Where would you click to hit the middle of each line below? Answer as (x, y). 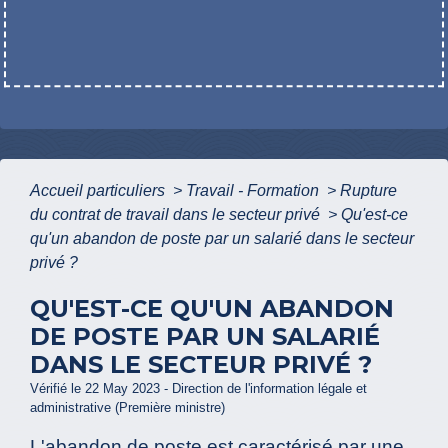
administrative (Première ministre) (127, 407)
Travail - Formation (254, 190)
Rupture (368, 190)
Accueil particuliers (99, 190)
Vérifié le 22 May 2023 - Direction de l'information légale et (198, 388)
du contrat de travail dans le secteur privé (177, 214)
